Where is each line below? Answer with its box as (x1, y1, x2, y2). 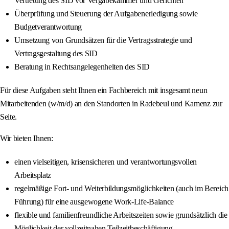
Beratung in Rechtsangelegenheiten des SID (14, 62, 150, 72)
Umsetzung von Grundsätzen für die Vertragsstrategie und (14, 36, 192, 45)
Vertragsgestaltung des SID (14, 49, 98, 58)
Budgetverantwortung (14, 22, 82, 32)
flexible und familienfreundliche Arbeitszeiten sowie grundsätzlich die (14, 211, 227, 220)
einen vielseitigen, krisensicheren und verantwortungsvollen (14, 157, 197, 167)
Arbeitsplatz (14, 171, 52, 180)
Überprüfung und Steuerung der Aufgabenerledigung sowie (14, 9, 198, 18)
